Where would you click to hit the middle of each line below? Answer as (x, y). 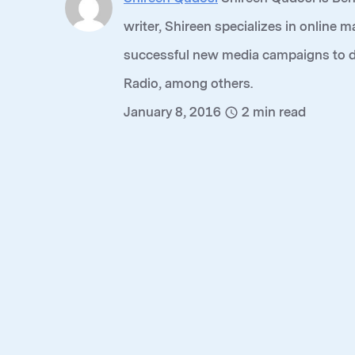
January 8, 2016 (174, 112)
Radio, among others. (188, 84)
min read (279, 112)
